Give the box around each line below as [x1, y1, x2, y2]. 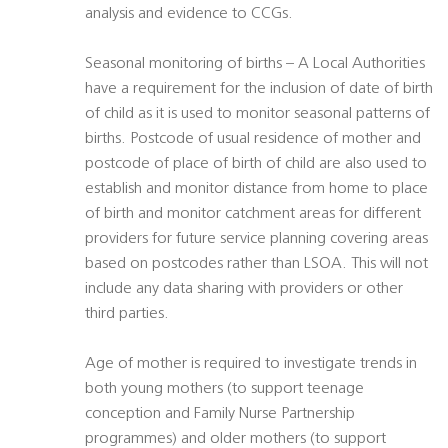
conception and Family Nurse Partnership [85, 406, 355, 423]
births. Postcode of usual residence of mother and [85, 131, 421, 148]
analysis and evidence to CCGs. [85, 6, 293, 23]
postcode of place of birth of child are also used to [85, 156, 427, 173]
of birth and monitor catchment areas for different [85, 206, 421, 223]
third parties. [85, 306, 169, 323]
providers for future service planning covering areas [85, 231, 428, 248]
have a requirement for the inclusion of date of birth [85, 81, 433, 98]
